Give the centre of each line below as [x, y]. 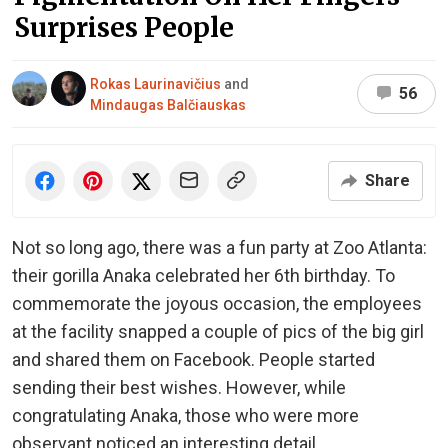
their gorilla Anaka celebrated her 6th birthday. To [203, 275]
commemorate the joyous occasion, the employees [217, 303]
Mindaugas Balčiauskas [168, 105]
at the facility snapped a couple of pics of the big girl [218, 331]
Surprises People [124, 27]
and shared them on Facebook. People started [193, 359]
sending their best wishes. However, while [179, 387]
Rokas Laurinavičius [155, 84]
